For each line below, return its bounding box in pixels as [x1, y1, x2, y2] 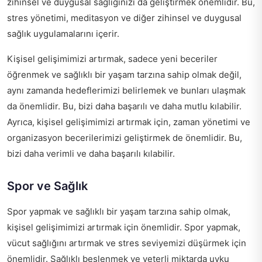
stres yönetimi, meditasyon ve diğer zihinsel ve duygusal [7, 12, 242, 24]
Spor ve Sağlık [7, 179, 88, 194]
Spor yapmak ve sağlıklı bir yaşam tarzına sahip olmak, [7, 206, 230, 218]
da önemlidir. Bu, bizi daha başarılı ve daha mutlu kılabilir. [7, 101, 242, 112]
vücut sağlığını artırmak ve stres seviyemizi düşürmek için [7, 237, 246, 249]
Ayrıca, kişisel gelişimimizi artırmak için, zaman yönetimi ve [7, 116, 250, 128]
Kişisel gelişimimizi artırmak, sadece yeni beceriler [7, 53, 218, 65]
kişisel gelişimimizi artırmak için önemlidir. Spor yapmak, [7, 222, 240, 233]
